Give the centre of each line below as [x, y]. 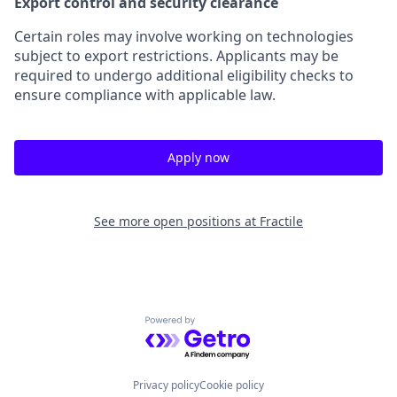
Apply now [198, 157]
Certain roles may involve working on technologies [184, 36]
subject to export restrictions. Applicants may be [176, 56]
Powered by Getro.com [222, 326]
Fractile [281, 221]
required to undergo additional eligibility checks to [184, 75]
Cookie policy [232, 385]
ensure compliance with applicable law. [145, 95]
